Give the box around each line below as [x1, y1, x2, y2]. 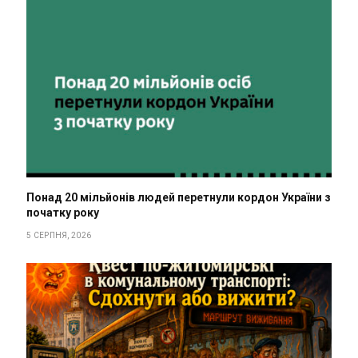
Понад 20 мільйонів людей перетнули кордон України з [26, 190, 331, 204]
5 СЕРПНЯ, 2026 [26, 230, 92, 240]
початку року [26, 205, 99, 219]
